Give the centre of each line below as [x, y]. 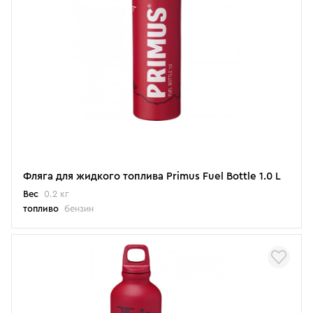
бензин [79, 209]
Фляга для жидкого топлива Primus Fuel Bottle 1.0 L [152, 177]
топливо [41, 209]
